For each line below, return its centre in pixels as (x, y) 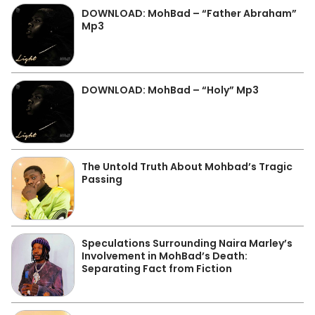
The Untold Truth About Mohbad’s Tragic (187, 167)
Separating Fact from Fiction (157, 269)
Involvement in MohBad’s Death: (165, 256)
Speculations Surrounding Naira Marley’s (187, 243)
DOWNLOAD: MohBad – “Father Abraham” (189, 13)
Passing (102, 179)
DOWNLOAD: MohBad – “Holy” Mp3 (170, 90)
